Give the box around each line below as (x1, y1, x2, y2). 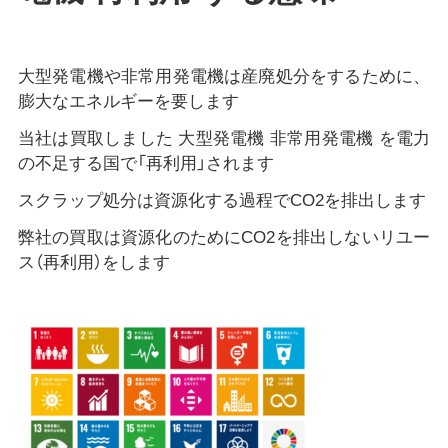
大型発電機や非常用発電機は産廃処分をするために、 (17, 67, 431, 87)
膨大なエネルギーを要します (17, 92, 239, 112)
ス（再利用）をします (17, 252, 170, 272)
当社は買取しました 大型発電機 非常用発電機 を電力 (17, 129, 431, 148)
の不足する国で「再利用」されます (17, 154, 274, 173)
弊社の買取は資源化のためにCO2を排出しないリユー (17, 227, 431, 247)
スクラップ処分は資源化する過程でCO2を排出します (17, 190, 426, 210)
